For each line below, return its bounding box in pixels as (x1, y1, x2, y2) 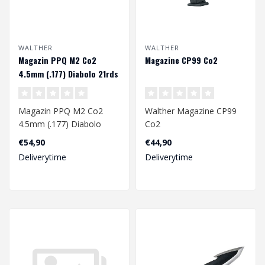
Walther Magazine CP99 (145, 105, 237, 117)
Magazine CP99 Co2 (145, 53, 218, 66)
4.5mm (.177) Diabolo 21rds (18, 67, 118, 80)
